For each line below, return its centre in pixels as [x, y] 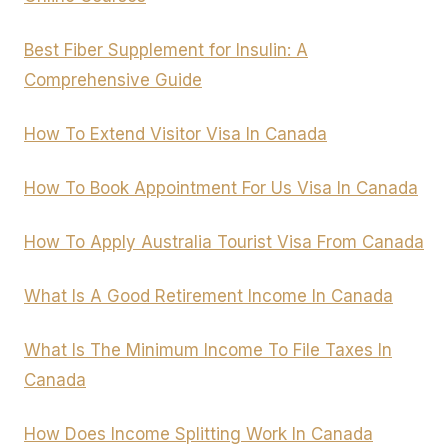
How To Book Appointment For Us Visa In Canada [221, 188]
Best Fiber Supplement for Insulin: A [166, 50]
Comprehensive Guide [113, 80]
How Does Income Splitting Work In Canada [198, 434]
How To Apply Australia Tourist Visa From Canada [224, 242]
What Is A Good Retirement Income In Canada [208, 296]
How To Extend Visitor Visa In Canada [175, 134]
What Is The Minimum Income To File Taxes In [208, 350]
